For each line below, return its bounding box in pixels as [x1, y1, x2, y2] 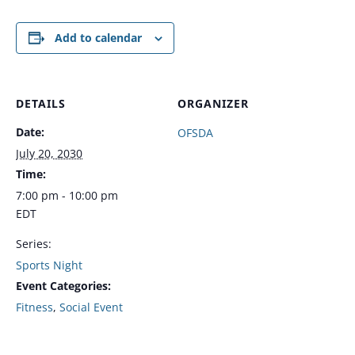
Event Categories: [16, 278, 111, 293]
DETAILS [16, 96, 66, 111]
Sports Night [16, 258, 82, 273]
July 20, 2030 [16, 146, 82, 161]
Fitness [16, 300, 53, 315]
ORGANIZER [177, 96, 249, 111]
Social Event [59, 300, 123, 315]
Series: [16, 236, 52, 251]
